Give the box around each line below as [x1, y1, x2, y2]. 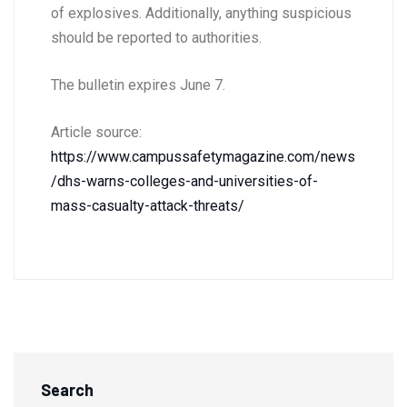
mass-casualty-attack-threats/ [51, 197, 244, 215]
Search [41, 380, 94, 401]
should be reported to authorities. [51, 29, 262, 47]
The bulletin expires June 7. [51, 76, 225, 94]
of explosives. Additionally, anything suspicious [51, 5, 352, 23]
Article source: [51, 124, 142, 142]
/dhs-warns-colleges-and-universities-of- [51, 173, 318, 191]
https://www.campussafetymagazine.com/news [51, 148, 355, 166]
